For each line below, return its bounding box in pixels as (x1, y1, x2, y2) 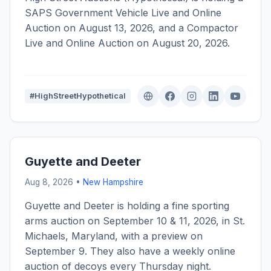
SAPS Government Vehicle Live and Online (25, 7, 221, 19)
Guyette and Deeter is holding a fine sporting (25, 200, 229, 212)
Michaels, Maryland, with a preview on (25, 230, 203, 243)
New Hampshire (83, 177, 143, 188)
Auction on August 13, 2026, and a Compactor (25, 22, 238, 34)
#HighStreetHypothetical (30, 91, 126, 101)
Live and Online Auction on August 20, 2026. (25, 37, 230, 50)
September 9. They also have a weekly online (25, 245, 235, 258)
